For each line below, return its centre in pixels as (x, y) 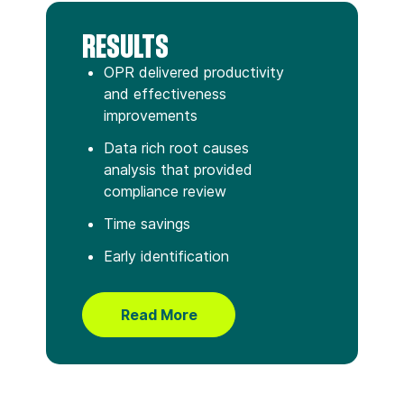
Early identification (166, 256)
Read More (159, 314)
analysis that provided (178, 169)
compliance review (165, 191)
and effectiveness (165, 93)
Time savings (147, 223)
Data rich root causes (176, 147)
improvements (151, 115)
